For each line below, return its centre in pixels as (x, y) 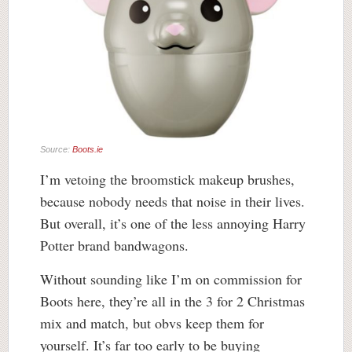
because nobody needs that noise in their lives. (172, 201)
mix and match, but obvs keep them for (152, 323)
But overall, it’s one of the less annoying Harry (173, 223)
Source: (56, 149)
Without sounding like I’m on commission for (171, 279)
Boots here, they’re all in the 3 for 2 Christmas (172, 301)
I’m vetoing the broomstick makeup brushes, (167, 179)
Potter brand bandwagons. (117, 245)
